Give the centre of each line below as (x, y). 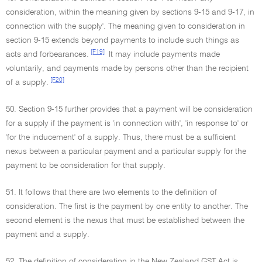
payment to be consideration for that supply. (86, 166)
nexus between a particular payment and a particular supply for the (126, 151)
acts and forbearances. (47, 54)
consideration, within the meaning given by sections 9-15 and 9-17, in (130, 12)
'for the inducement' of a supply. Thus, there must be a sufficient (121, 137)
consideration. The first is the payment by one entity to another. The (127, 206)
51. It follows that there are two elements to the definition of (111, 192)
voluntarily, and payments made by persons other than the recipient (127, 68)
